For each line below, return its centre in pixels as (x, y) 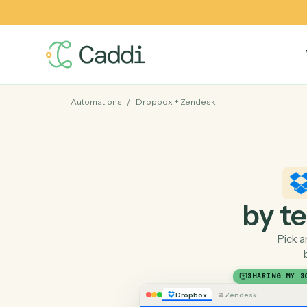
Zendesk (220, 113)
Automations (107, 113)
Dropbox (171, 113)
